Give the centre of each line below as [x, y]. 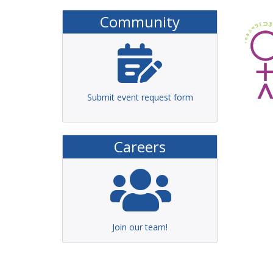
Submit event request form [140, 97]
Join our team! [140, 227]
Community [140, 22]
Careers [140, 147]
